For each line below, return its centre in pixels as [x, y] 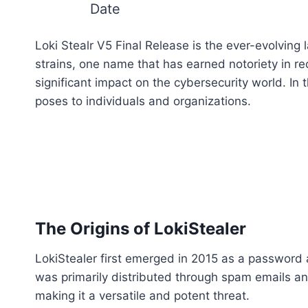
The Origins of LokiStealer [141, 229]
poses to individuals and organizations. [143, 101]
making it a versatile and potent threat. [142, 296]
